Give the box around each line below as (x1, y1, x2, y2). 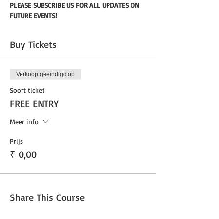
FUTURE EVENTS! (10, 11, 57, 20)
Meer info (10, 117, 39, 126)
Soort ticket (10, 86, 44, 94)
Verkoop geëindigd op (16, 70, 75, 78)
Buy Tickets (10, 38, 57, 50)
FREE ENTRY (10, 97, 59, 109)
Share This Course (10, 191, 85, 203)
